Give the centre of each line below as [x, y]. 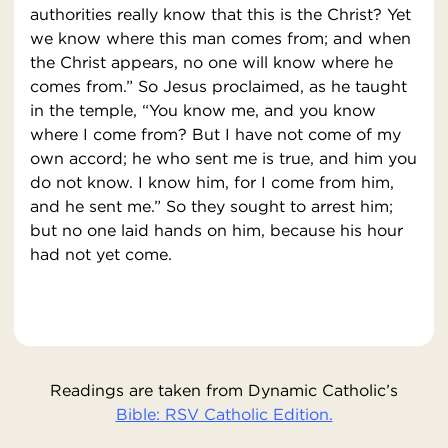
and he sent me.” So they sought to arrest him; [211, 206]
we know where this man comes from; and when [220, 38]
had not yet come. [101, 254]
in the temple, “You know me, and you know [203, 110]
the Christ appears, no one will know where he [211, 62]
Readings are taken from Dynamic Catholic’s [224, 390]
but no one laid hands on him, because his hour [216, 230]
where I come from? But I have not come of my [215, 134]
